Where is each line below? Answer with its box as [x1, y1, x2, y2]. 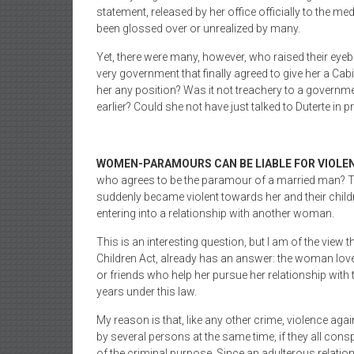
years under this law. [96, 285, 197, 298]
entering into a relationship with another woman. [96, 207, 334, 220]
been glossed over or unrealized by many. [96, 22, 300, 35]
